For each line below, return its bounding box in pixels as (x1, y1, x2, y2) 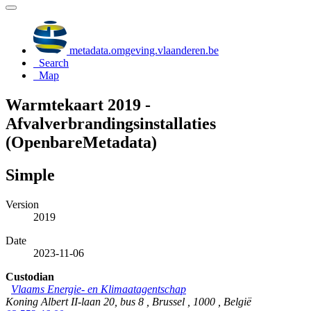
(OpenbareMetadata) (6, 133, 157, 151)
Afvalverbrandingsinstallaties (6, 114, 216, 133)
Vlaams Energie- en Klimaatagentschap (11, 283, 186, 295)
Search (39, 57, 69, 69)
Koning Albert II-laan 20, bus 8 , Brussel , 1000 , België (6, 295, 251, 308)
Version (6, 198, 39, 210)
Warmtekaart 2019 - (6, 95, 151, 114)
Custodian (6, 270, 54, 283)
